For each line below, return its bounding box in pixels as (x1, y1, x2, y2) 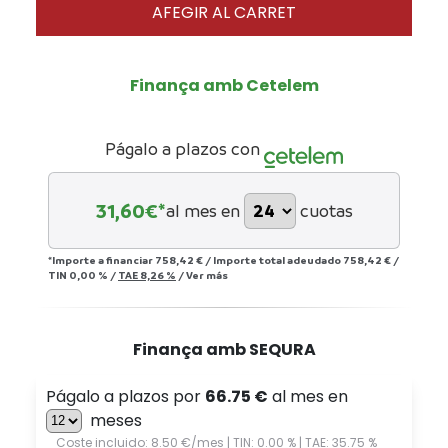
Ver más (186, 267, 228, 282)
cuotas (299, 200, 353, 222)
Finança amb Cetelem (129, 74, 319, 97)
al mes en (165, 200, 240, 222)
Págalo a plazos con (104, 138, 260, 159)
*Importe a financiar (48, 252, 155, 267)
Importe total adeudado (213, 252, 343, 267)
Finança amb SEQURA (132, 337, 316, 361)
